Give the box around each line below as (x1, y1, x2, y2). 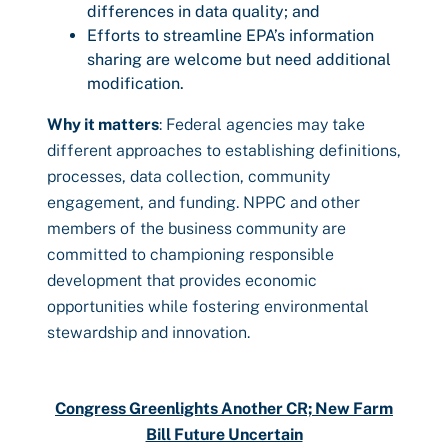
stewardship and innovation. (47, 323, 250, 342)
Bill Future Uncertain (145, 425, 303, 444)
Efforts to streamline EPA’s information (87, 26, 374, 45)
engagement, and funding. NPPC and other (47, 193, 360, 212)
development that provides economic (47, 271, 317, 290)
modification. (87, 74, 184, 93)
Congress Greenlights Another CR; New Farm (55, 399, 393, 418)
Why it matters (47, 115, 159, 134)
